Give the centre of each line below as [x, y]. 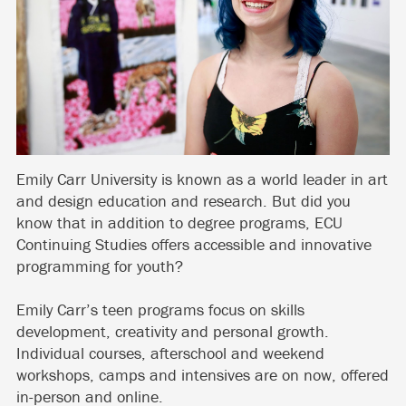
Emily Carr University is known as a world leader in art [202, 179]
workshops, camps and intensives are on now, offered [203, 374]
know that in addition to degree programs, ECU [179, 222]
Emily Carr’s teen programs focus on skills [160, 309]
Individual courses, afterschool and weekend [170, 353]
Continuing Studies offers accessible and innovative [194, 244]
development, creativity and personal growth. [173, 331]
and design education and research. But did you [184, 200]
